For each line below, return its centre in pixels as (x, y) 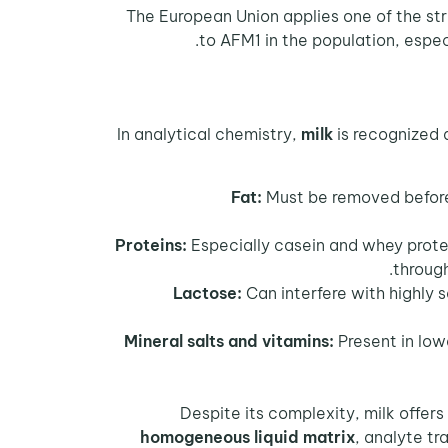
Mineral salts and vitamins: (229, 340)
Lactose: (207, 292)
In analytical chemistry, (209, 134)
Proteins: (151, 244)
